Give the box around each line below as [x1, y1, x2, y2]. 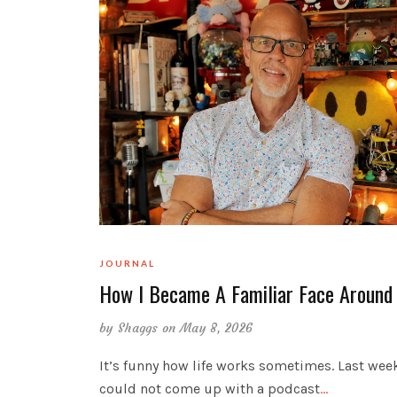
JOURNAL [99, 257, 155, 269]
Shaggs [117, 319, 159, 336]
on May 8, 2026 [162, 319, 253, 336]
